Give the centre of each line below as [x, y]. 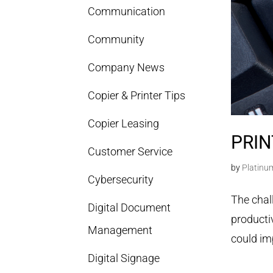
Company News [126, 67]
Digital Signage [124, 258]
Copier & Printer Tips [137, 95]
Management [120, 230]
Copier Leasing [124, 123]
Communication [127, 11]
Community [116, 39]
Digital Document [129, 207]
